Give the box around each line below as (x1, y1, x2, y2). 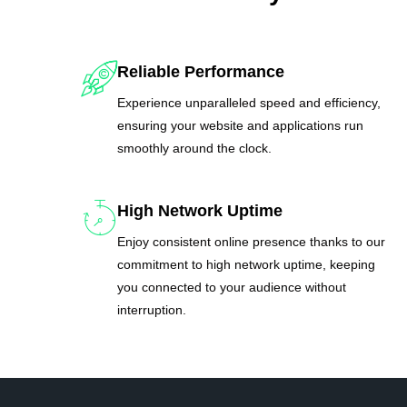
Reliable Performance (117, 62, 285, 81)
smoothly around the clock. (117, 140, 273, 155)
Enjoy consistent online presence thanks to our (117, 233, 386, 249)
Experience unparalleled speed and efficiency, (117, 94, 382, 110)
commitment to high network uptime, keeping (117, 256, 376, 272)
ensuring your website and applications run (117, 117, 364, 133)
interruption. (117, 302, 187, 317)
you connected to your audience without (117, 279, 347, 294)
